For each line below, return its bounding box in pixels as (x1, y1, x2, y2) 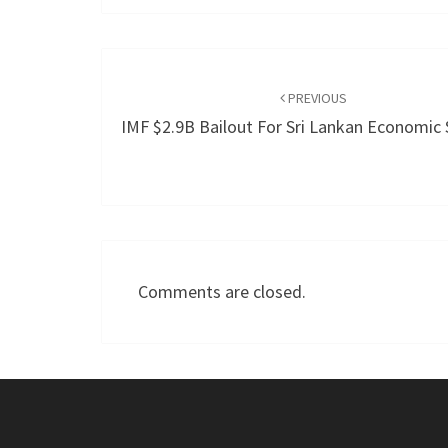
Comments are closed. (138, 280, 306, 303)
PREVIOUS (285, 89, 348, 107)
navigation (101, 84, 240, 120)
